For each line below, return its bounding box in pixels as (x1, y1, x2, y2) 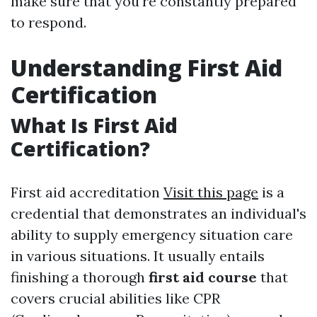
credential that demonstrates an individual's (11, 204, 306, 222)
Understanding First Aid (11, 52, 282, 83)
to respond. (11, 13, 86, 31)
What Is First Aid (11, 112, 178, 139)
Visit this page (163, 183, 258, 201)
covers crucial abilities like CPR (11, 289, 220, 307)
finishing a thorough (11, 268, 149, 286)
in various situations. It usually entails (11, 247, 265, 265)
